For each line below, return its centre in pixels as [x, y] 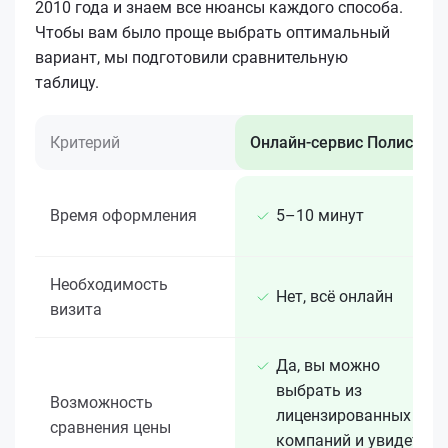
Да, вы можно [328, 365]
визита [76, 309]
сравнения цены [110, 427]
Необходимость [109, 284]
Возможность [101, 402]
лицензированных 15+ [359, 415]
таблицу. [67, 82]
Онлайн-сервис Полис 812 [347, 142]
